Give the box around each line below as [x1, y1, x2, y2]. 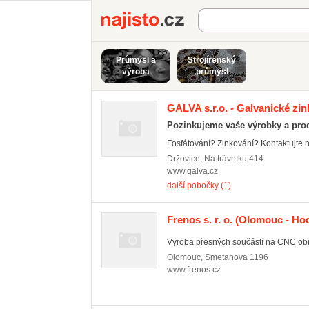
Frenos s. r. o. [167, 214, 232, 226]
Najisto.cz [198, 12, 246, 24]
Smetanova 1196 [205, 252, 268, 262]
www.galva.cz [167, 166, 218, 176]
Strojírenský [188, 55, 236, 65]
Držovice [167, 154, 200, 163]
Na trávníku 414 [204, 154, 263, 163]
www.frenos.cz [167, 265, 221, 275]
